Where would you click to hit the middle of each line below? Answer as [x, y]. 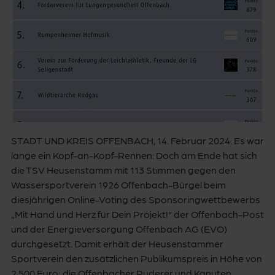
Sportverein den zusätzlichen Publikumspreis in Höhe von [137, 258]
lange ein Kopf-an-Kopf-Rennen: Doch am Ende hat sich [134, 155]
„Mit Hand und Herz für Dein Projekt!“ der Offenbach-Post [137, 214]
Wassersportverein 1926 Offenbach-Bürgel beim [118, 184]
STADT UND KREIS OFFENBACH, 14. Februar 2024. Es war [137, 140]
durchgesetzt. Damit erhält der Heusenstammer [117, 243]
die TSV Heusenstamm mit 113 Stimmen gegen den [123, 170]
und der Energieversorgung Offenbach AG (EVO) [119, 229]
